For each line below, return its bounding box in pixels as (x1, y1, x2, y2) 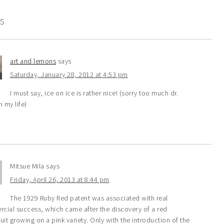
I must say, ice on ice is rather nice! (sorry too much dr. (10, 88, 178, 98)
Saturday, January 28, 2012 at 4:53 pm (10, 70, 128, 79)
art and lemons (10, 56, 56, 66)
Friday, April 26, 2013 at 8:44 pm (10, 175, 109, 184)
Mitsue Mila (10, 161, 44, 171)
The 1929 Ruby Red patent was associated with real (10, 193, 168, 203)
